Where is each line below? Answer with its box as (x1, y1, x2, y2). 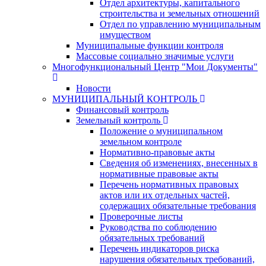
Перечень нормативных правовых (100, 179, 239, 189)
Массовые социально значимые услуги (76, 50, 234, 61)
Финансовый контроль (76, 104, 169, 115)
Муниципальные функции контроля (76, 40, 223, 50)
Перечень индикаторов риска (100, 243, 219, 254)
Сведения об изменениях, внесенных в (100, 157, 258, 168)
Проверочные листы (100, 211, 183, 221)
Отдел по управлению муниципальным (100, 18, 261, 29)
